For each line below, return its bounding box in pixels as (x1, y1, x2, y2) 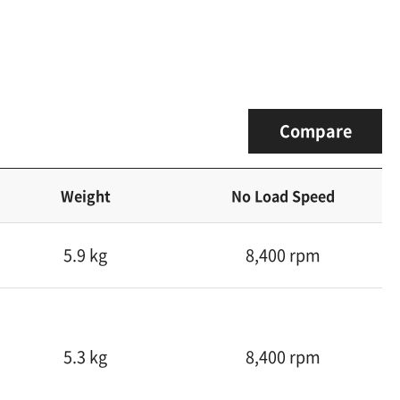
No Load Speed (231, 184, 336, 206)
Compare (279, 118, 352, 143)
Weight (60, 184, 111, 206)
